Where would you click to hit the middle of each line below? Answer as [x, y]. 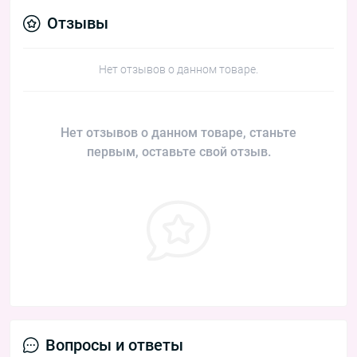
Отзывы [78, 24]
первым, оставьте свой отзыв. [178, 152]
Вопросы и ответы [114, 345]
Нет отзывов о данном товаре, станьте [178, 133]
